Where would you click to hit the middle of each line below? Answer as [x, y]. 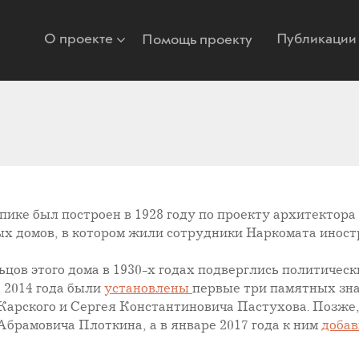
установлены [148, 289]
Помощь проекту [197, 40]
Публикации [317, 39]
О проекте [79, 39]
